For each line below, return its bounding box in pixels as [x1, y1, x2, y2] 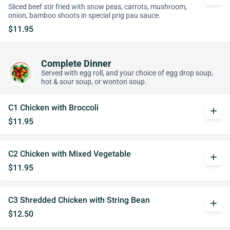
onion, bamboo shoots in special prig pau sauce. [8, 11, 161, 20]
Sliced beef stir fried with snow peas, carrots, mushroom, [8, 3, 187, 11]
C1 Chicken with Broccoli [8, 103, 99, 112]
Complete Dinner [41, 59, 111, 69]
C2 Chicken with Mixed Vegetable [8, 149, 131, 159]
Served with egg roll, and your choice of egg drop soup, [41, 69, 213, 78]
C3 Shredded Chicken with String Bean [8, 195, 150, 205]
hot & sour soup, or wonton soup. [41, 78, 147, 86]
